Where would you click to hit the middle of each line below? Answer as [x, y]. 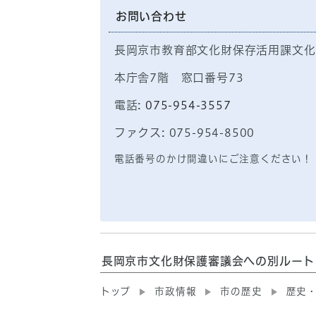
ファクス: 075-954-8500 [184, 133]
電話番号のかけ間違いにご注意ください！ [213, 159]
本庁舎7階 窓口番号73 [179, 78]
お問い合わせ [151, 16]
